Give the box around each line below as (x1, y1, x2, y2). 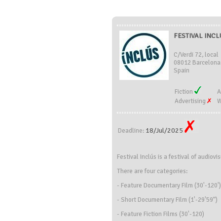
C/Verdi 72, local (174, 51, 219, 59)
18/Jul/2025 (146, 126, 184, 135)
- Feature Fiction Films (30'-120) (117, 210, 204, 218)
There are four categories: (117, 167, 187, 175)
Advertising (175, 97, 207, 105)
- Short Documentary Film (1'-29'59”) (117, 196, 218, 204)
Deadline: (118, 127, 146, 135)
